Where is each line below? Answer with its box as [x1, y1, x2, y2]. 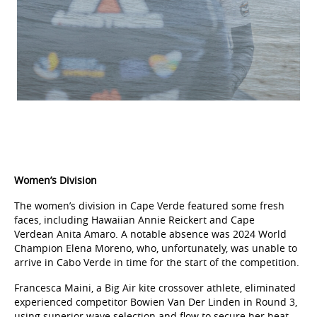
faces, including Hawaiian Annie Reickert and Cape [14, 205, 255, 219]
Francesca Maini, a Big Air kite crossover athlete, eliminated [14, 273, 296, 287]
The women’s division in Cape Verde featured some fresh [14, 191, 284, 205]
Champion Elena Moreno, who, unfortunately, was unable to [14, 234, 297, 248]
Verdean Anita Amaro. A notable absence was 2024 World [14, 219, 287, 234]
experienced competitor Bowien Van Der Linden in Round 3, [14, 287, 297, 301]
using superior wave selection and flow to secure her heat [14, 301, 289, 316]
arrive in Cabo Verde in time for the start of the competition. [14, 248, 299, 262]
